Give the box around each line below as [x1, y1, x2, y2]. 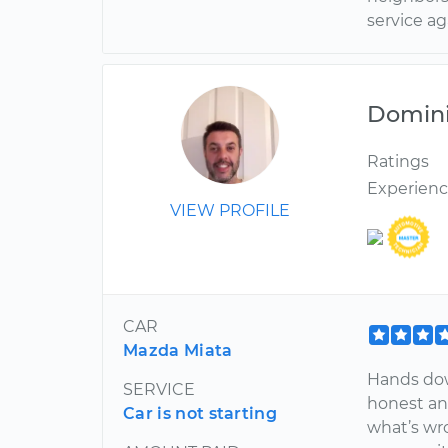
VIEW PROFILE [170, 201, 291, 220]
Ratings [367, 152, 430, 171]
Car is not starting [123, 404, 278, 423]
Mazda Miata [123, 341, 233, 360]
